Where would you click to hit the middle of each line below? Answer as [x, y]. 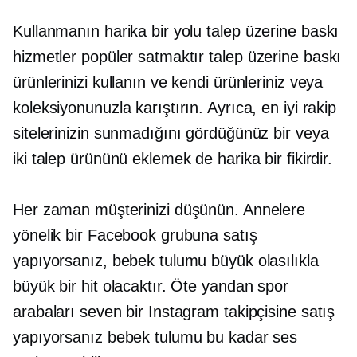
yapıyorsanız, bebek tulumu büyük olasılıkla [166, 261]
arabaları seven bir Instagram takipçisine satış [174, 312]
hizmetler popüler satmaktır [111, 57]
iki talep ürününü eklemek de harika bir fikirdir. [173, 159]
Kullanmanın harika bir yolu [110, 31]
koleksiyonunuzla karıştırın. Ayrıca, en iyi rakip [175, 108]
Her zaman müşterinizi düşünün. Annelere [159, 210]
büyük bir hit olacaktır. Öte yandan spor [151, 286]
